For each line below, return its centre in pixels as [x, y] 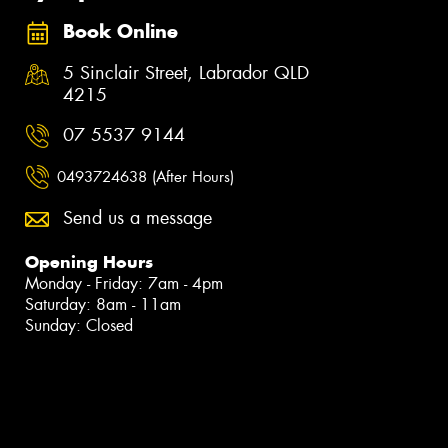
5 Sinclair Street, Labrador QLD [186, 73]
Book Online [120, 31]
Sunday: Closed [79, 326]
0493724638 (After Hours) [145, 177]
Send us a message [137, 218]
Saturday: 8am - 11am [103, 305]
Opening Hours [89, 262]
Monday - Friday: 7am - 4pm [124, 284]
